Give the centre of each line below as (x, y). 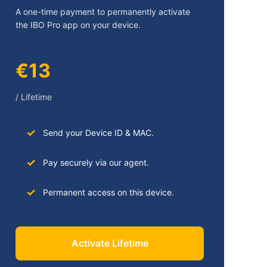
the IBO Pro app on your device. (78, 25)
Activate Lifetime (110, 243)
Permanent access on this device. (108, 193)
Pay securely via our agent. (96, 163)
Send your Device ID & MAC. (98, 133)
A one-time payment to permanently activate (103, 12)
